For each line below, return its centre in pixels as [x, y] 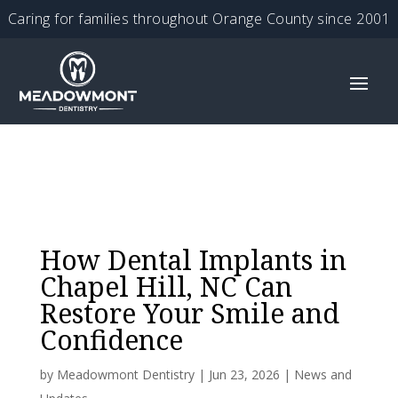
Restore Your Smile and [189, 314]
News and [322, 375]
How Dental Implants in [193, 260]
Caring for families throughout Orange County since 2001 [199, 19]
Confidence [111, 340]
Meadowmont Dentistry [125, 375]
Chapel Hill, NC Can [166, 287]
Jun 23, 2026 [244, 375]
